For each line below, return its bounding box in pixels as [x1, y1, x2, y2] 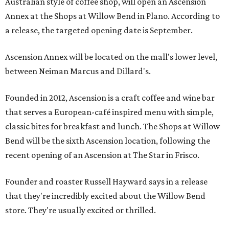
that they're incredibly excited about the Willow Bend [5, 191, 205, 201]
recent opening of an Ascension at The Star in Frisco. [5, 150, 199, 160]
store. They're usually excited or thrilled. [5, 205, 156, 215]
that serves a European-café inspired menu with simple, [5, 107, 214, 117]
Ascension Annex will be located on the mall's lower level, [5, 52, 217, 62]
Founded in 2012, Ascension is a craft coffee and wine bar [5, 93, 215, 103]
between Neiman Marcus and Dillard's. [5, 66, 151, 76]
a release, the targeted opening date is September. [5, 25, 193, 35]
